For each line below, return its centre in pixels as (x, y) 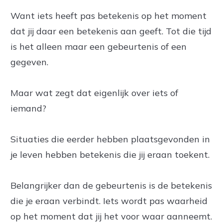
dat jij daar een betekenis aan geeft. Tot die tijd (111, 31)
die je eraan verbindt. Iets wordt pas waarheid (109, 201)
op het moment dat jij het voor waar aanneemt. (111, 216)
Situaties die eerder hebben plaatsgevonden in (110, 139)
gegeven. (29, 62)
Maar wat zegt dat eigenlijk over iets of (94, 93)
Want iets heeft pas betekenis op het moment (109, 16)
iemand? (28, 108)
